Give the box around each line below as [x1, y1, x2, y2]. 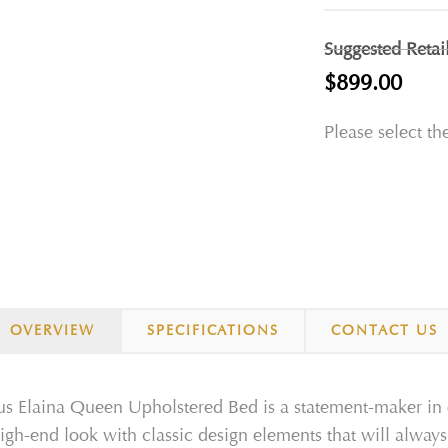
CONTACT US [331, 321, 438, 341]
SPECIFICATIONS [147, 321, 279, 341]
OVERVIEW [10, 321, 95, 341]
